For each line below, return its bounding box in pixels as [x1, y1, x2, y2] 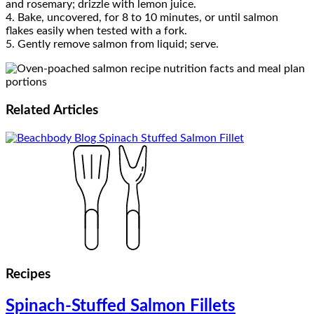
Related [6, 103, 53, 117]
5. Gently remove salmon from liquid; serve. [6, 39, 219, 50]
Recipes [6, 268, 50, 282]
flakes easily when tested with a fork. [6, 25, 187, 37]
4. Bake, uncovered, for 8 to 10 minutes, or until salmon [6, 12, 278, 24]
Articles [53, 103, 98, 117]
